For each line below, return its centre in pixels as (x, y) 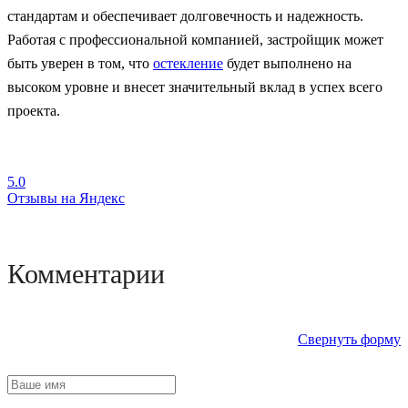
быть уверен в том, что (80, 63)
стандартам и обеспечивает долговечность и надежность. (185, 15)
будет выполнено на (287, 63)
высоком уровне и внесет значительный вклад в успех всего (195, 87)
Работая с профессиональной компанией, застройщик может (195, 39)
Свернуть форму (349, 339)
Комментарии (86, 274)
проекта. (34, 110)
